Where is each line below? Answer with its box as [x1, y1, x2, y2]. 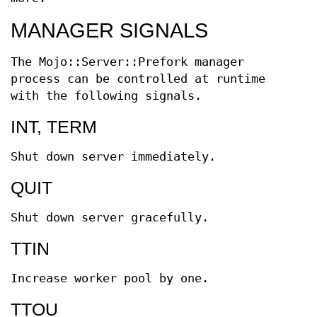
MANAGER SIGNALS [11, 19, 208, 42]
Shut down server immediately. [11, 150, 216, 163]
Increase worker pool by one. [11, 272, 209, 285]
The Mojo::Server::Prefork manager [11, 55, 244, 69]
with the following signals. [11, 89, 202, 103]
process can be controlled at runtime [11, 72, 265, 86]
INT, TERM [11, 117, 97, 137]
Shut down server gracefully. [11, 211, 209, 224]
